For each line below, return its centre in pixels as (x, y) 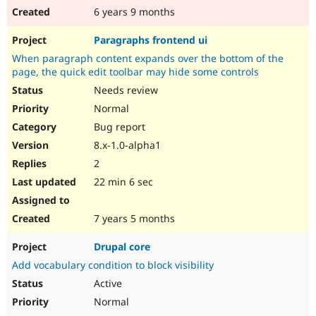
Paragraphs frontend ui (151, 40)
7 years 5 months (133, 219)
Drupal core (122, 247)
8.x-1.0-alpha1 (126, 145)
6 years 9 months (133, 12)
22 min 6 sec (122, 182)
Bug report (118, 127)
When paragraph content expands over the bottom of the (148, 59)
